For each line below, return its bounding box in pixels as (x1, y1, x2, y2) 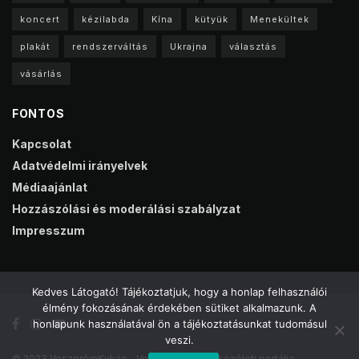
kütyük (195, 13, 228, 25)
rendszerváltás (72, 40, 148, 52)
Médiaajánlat (12, 179, 87, 194)
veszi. (165, 333, 194, 346)
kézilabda (82, 13, 130, 25)
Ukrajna (170, 40, 208, 52)
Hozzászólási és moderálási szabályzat (12, 201, 240, 216)
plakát (20, 40, 50, 52)
